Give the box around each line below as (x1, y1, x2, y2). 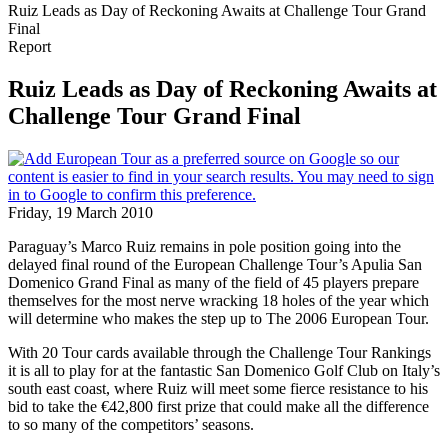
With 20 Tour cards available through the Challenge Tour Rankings (8, 343, 431, 361)
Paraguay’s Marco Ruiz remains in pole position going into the (8, 237, 401, 255)
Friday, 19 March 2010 (8, 203, 153, 221)
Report (8, 38, 51, 55)
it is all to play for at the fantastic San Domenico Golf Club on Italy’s (8, 361, 440, 379)
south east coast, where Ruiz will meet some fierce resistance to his (8, 379, 428, 397)
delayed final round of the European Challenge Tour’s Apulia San (8, 255, 422, 273)
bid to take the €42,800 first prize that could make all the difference (8, 397, 429, 415)
